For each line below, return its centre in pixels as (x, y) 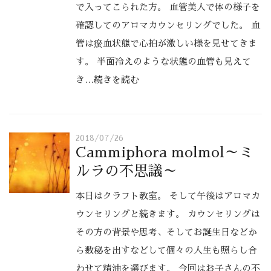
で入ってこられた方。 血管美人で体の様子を (168, 7)
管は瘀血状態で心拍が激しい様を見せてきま (166, 43)
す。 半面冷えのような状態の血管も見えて (163, 61)
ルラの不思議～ (126, 171)
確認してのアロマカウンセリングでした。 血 (168, 25)
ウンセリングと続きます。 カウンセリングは (168, 214)
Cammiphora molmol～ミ (165, 152)
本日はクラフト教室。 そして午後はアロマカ (168, 196)
